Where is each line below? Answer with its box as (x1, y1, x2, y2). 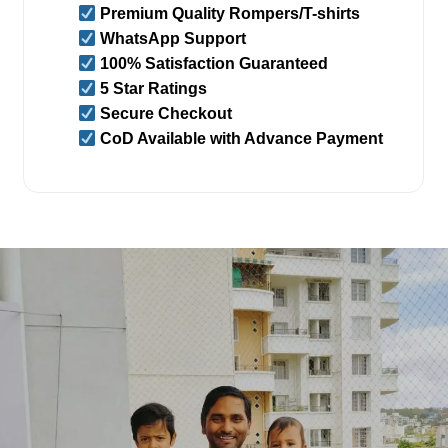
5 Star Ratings (96, 80, 208, 98)
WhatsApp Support (96, 30, 247, 48)
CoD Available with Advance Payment (96, 130, 384, 148)
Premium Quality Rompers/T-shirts (96, 5, 361, 23)
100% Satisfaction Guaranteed (96, 55, 329, 73)
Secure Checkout (96, 105, 233, 123)
